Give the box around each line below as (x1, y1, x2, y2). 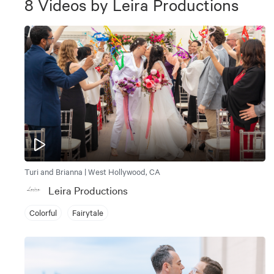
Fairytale (72, 207, 103, 218)
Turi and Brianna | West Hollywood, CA (24, 165, 160, 177)
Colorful (29, 207, 57, 218)
